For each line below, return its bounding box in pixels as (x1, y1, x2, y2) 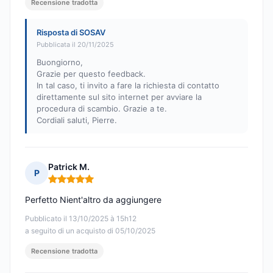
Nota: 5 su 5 (48, 178, 99, 190)
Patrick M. (48, 161, 90, 172)
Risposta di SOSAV (37, 27, 105, 38)
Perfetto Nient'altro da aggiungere (25, 194, 161, 205)
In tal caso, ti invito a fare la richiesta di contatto (37, 80, 219, 91)
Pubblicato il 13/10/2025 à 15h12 (25, 214, 136, 224)
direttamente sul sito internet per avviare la (37, 92, 202, 102)
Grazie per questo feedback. (37, 69, 146, 79)
